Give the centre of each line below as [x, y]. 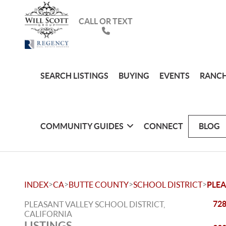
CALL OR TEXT [106, 21]
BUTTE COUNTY [99, 185]
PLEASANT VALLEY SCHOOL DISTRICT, [95, 204]
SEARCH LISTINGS [74, 75]
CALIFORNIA [48, 214]
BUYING [134, 75]
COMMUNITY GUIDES [82, 126]
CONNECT [163, 126]
